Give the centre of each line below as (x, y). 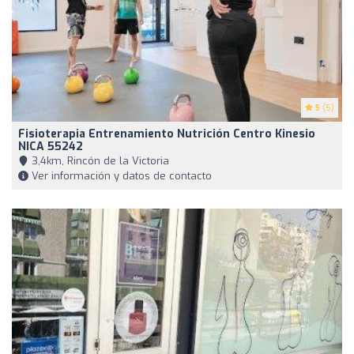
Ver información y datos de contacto (120, 175)
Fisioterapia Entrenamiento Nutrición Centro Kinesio (167, 134)
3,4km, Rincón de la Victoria (99, 160)
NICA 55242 (51, 146)
